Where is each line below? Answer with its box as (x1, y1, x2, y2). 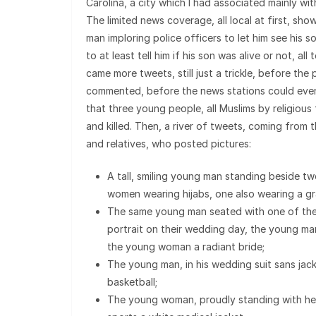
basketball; (107, 276, 157, 288)
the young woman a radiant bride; (107, 241, 265, 253)
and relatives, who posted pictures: (86, 138, 251, 150)
